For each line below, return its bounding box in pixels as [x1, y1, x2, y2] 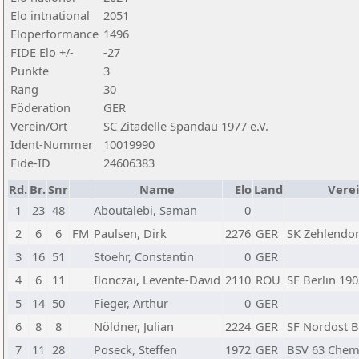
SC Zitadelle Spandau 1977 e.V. [103, 118, 268, 134]
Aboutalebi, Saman [94, 202, 197, 218]
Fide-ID [10, 155, 50, 171]
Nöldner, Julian [94, 318, 174, 334]
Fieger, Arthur [94, 295, 168, 311]
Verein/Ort [10, 118, 67, 134]
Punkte [10, 63, 49, 79]
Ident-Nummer [10, 136, 93, 152]
